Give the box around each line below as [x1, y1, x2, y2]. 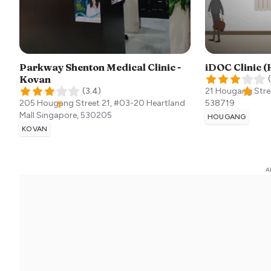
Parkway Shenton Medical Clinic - [19, 60, 181, 73]
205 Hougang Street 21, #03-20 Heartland [19, 97, 185, 108]
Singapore [36, 109, 77, 120]
